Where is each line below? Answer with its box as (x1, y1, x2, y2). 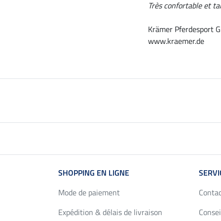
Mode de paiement (58, 186, 120, 199)
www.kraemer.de (148, 35, 204, 47)
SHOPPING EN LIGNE (58, 167, 129, 179)
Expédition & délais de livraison (58, 206, 162, 219)
